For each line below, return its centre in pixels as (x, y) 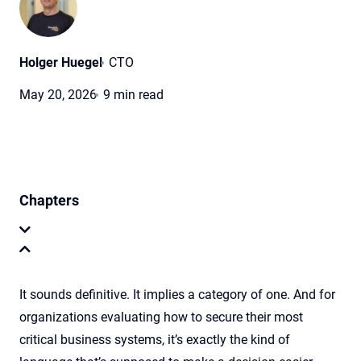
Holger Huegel (61, 62)
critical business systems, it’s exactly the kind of (155, 340)
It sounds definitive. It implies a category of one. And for (177, 295)
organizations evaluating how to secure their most (161, 317)
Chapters (49, 200)
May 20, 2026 (58, 95)
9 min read (133, 95)
